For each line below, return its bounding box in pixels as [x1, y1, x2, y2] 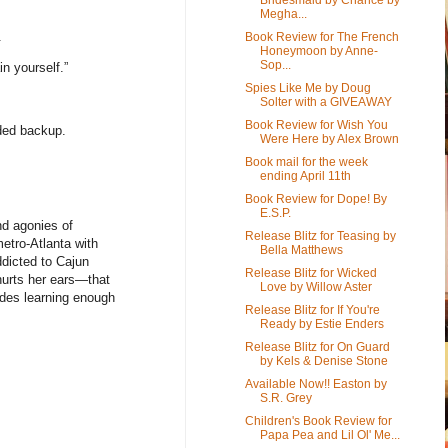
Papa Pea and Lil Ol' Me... [259, 427, 400, 442]
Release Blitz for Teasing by [244, 228, 396, 243]
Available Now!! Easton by [244, 376, 387, 391]
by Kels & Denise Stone [259, 353, 388, 368]
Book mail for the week [244, 154, 368, 169]
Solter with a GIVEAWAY [259, 94, 392, 109]
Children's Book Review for [244, 413, 392, 428]
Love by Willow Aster [259, 279, 372, 294]
